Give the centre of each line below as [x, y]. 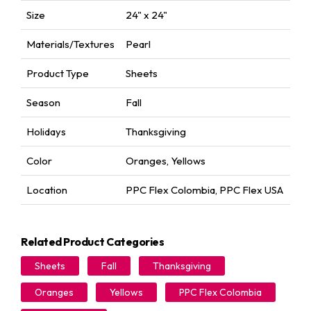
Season [43, 102]
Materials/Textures [70, 44]
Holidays [46, 132]
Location [47, 190]
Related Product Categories [92, 242]
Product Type [58, 73]
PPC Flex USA [251, 190]
